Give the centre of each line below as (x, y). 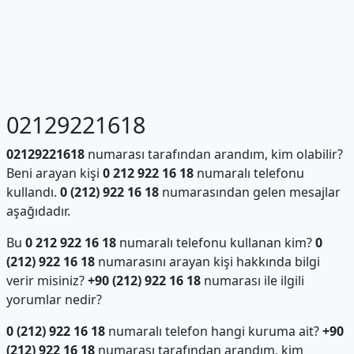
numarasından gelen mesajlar (249, 192)
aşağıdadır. (38, 211)
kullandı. (33, 192)
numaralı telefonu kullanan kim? (215, 243)
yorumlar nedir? (54, 299)
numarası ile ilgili (252, 281)
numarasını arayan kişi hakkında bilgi (207, 262)
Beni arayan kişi (54, 173)
